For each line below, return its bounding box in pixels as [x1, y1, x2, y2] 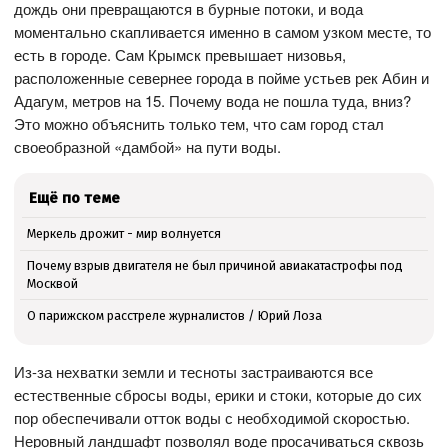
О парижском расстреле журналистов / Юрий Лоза [26, 307, 322, 323]
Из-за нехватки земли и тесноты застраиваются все [14, 361, 374, 382]
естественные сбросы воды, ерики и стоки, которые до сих [14, 384, 423, 405]
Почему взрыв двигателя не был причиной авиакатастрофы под [26, 258, 403, 273]
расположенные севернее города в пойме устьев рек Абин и [14, 67, 430, 89]
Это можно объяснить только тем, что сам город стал [14, 113, 385, 135]
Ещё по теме [29, 189, 121, 208]
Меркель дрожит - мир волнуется [26, 226, 221, 242]
